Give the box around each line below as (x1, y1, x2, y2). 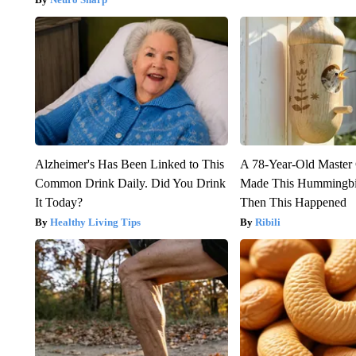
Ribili (255, 215, 281, 228)
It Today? (34, 195, 83, 209)
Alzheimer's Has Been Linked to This (34, 157, 224, 171)
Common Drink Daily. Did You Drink (34, 176, 226, 190)
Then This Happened (240, 195, 347, 209)
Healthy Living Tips (49, 215, 141, 228)
